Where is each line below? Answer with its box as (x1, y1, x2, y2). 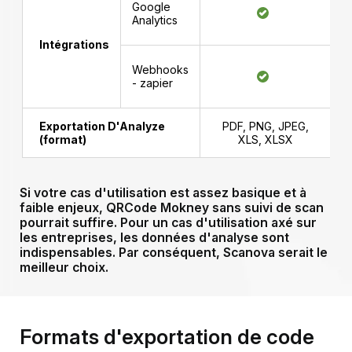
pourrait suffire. (19, 215, 120, 231)
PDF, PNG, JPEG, (222, 119, 309, 134)
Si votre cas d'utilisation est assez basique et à (19, 185, 306, 201)
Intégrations (39, 38, 109, 52)
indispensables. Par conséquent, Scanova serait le (19, 245, 328, 261)
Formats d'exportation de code (19, 324, 314, 350)
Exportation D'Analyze (39, 119, 165, 134)
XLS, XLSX (237, 133, 293, 147)
